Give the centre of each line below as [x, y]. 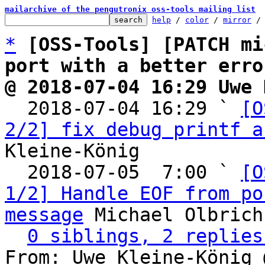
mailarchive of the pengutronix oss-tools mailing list [130, 9]
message [44, 215]
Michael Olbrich [173, 215]
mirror [237, 20]
